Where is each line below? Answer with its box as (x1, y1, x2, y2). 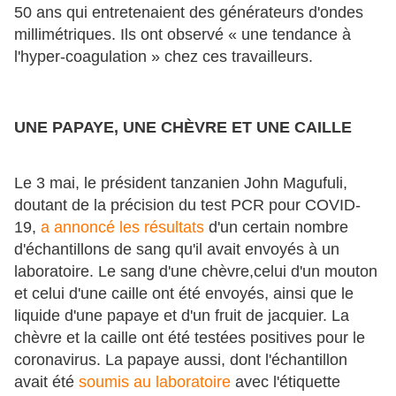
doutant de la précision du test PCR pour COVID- (14, 195, 361, 214)
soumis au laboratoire (79, 372, 235, 391)
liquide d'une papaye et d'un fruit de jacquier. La (14, 306, 349, 324)
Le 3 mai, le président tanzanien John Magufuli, (14, 173, 347, 192)
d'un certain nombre (204, 217, 348, 236)
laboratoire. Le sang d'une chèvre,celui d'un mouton (14, 262, 377, 280)
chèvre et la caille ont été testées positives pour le (14, 328, 365, 346)
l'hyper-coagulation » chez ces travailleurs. (14, 48, 313, 66)
